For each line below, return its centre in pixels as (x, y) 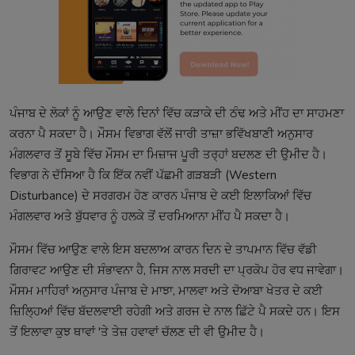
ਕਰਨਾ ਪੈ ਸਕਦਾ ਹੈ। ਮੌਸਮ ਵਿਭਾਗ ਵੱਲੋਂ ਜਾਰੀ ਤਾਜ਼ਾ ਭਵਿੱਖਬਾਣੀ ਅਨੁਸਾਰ (161, 134)
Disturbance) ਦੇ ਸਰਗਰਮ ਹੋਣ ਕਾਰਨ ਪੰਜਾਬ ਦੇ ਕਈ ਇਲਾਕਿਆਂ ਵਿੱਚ (160, 195)
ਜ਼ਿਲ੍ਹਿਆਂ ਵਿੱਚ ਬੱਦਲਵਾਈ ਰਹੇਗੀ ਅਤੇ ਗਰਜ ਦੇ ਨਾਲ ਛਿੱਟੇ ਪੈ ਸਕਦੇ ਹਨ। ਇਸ (175, 311)
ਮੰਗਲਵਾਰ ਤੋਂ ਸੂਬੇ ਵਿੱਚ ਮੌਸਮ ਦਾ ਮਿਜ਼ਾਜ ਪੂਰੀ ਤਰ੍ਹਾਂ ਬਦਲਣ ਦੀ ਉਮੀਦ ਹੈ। (168, 154)
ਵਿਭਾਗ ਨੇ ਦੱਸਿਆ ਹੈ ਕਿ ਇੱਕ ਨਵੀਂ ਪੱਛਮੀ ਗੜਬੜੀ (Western (143, 175)
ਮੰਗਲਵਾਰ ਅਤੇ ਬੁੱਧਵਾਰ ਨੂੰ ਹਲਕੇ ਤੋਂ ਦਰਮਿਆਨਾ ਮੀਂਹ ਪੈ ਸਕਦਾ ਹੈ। (150, 216)
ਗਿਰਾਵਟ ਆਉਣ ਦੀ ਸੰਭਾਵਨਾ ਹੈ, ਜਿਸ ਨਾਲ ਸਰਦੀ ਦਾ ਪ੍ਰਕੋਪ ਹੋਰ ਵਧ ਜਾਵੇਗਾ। (177, 270)
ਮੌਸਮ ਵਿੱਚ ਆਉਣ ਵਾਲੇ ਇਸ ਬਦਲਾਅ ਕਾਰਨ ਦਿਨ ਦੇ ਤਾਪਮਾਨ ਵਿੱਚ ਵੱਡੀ (163, 249)
